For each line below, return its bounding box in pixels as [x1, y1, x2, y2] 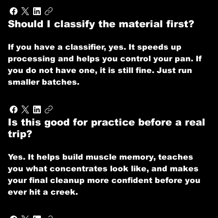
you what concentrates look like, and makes [8, 164, 199, 173]
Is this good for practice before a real [8, 117, 205, 127]
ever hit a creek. [8, 188, 78, 196]
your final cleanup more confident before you [8, 176, 200, 184]
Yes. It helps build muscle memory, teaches [8, 153, 193, 161]
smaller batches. [8, 78, 79, 86]
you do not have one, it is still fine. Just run [8, 66, 192, 74]
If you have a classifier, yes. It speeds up [8, 43, 182, 51]
